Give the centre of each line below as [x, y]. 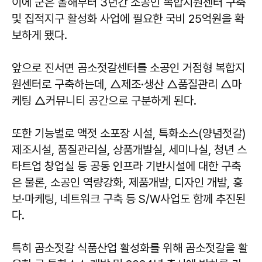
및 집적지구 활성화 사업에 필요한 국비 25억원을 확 [128, 19]
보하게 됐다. [39, 35]
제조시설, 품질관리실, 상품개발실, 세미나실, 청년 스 [129, 150]
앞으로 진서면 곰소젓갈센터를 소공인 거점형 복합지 [128, 68]
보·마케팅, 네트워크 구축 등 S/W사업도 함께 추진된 [129, 199]
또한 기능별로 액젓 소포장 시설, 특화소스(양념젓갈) [129, 134]
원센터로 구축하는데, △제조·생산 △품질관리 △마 [127, 85]
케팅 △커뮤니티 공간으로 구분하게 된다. [104, 101]
